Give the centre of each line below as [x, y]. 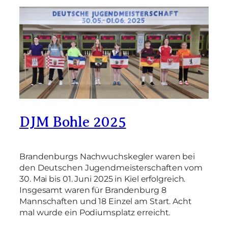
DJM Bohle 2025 [73, 122]
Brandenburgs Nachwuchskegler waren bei [107, 156]
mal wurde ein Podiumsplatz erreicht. [95, 212]
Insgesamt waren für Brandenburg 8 [93, 190]
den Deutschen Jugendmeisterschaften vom [111, 167]
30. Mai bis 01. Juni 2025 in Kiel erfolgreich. [103, 178]
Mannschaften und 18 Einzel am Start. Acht [106, 201]
